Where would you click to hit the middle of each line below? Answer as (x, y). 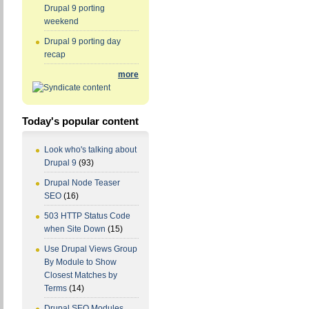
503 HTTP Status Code (87, 216)
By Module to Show (80, 262)
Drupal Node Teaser (82, 183)
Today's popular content (80, 121)
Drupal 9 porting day (82, 42)
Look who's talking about (90, 150)
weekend (61, 22)
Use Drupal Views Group (91, 249)
